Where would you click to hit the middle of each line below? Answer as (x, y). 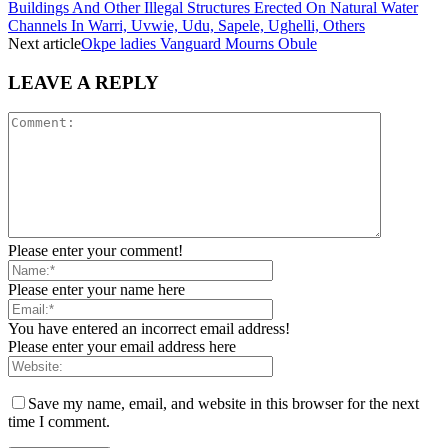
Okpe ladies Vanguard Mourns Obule (199, 43)
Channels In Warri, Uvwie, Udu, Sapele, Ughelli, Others (186, 25)
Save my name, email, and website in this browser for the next (223, 404)
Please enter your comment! (95, 251)
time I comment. (59, 422)
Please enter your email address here (122, 347)
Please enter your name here (96, 290)
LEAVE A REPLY (83, 82)
